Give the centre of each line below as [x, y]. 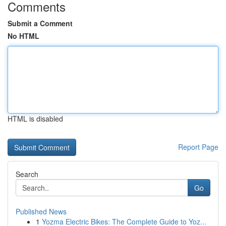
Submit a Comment [40, 23]
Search [27, 174]
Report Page [198, 147]
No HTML [23, 36]
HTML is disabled [35, 119]
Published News [41, 211]
